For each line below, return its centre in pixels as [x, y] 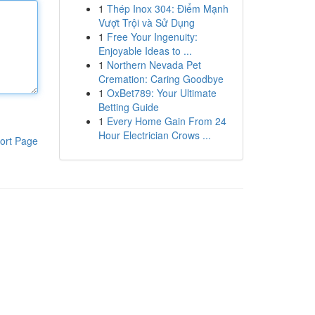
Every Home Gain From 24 [166, 121]
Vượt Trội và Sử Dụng [146, 22]
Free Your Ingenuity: [152, 37]
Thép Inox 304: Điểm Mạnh [167, 8]
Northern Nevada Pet [154, 65]
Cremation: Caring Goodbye [161, 79]
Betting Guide [128, 107]
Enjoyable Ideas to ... [145, 51]
